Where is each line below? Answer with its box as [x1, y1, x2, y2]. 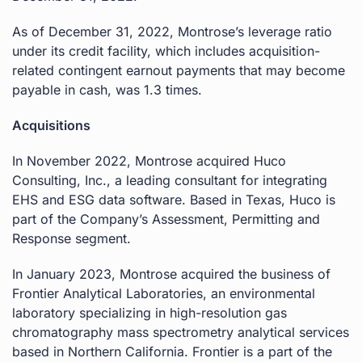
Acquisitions [12, 116, 90, 133]
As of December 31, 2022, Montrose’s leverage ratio [12, 23, 332, 40]
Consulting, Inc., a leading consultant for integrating [12, 171, 327, 188]
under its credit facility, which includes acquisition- [12, 42, 320, 59]
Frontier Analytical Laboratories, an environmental [12, 284, 315, 301]
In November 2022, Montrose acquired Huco [12, 152, 286, 169]
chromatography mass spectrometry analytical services [12, 323, 349, 340]
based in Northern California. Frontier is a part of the [12, 343, 332, 360]
